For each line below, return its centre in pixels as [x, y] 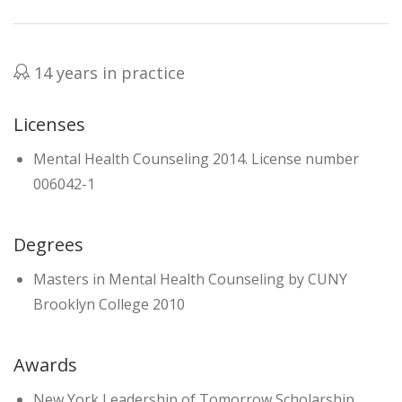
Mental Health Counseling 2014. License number [196, 159]
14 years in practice [107, 73]
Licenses [49, 125]
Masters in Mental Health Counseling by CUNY [190, 280]
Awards [45, 365]
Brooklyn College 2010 [109, 305]
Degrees [48, 245]
